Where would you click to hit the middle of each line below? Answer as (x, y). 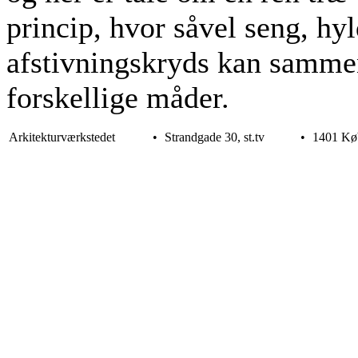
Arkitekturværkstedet (62, 137)
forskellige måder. (118, 97)
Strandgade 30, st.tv (215, 137)
